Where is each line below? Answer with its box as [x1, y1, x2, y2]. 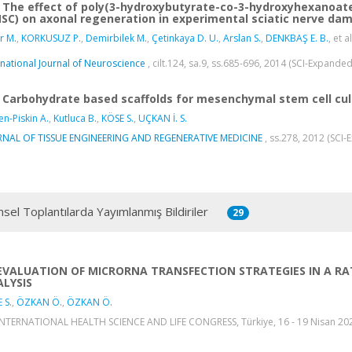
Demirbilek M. [86, 31, 147, 46]
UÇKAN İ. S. [138, 112, 187, 126]
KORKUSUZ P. [21, 31, 81, 46]
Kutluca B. [53, 112, 97, 126]
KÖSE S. [101, 112, 134, 126]
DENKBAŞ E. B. [266, 31, 328, 46]
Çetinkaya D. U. [152, 31, 218, 46]
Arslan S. [223, 31, 261, 46]
